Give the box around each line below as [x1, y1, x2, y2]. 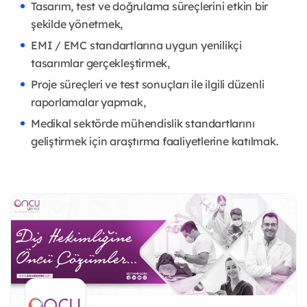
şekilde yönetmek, [31, 17, 123, 32]
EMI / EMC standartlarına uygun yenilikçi [31, 38, 242, 53]
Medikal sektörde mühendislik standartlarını [31, 116, 255, 131]
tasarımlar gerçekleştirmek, [31, 56, 170, 71]
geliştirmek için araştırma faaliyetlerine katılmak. [31, 134, 279, 149]
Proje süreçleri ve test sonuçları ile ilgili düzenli [31, 77, 265, 92]
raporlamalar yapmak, [31, 95, 146, 110]
